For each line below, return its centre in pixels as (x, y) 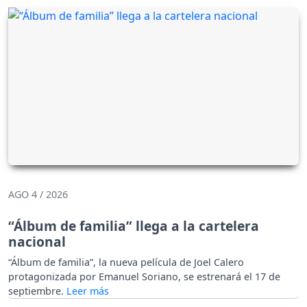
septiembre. (37, 291)
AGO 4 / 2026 (38, 194)
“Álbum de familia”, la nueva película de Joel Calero (126, 262)
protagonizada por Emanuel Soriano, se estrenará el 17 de (144, 276)
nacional (37, 241)
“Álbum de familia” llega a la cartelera (134, 225)
